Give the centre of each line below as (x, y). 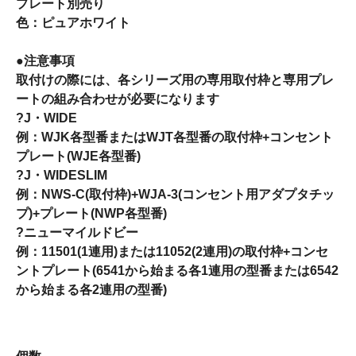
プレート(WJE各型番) (78, 156)
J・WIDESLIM (66, 175)
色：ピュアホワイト (73, 22)
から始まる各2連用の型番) (91, 289)
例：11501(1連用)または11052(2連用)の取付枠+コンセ (172, 251)
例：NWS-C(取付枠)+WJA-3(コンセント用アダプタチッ (175, 194)
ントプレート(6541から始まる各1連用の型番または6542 (177, 270)
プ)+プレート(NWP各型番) (91, 213)
